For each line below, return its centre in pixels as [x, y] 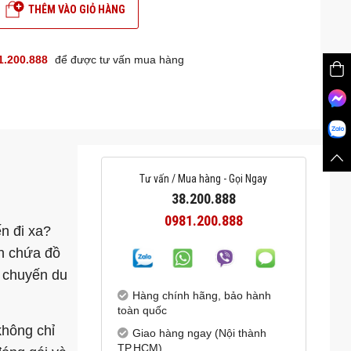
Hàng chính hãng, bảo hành [201, 296]
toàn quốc [142, 311]
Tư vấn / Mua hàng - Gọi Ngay [204, 179]
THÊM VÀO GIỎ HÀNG [77, 9]
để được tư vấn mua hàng [119, 59]
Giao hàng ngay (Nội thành [199, 333]
